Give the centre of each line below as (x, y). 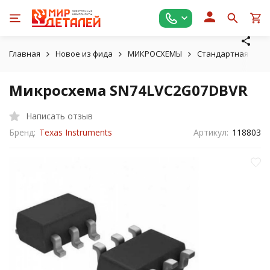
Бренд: (22, 132)
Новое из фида (84, 54)
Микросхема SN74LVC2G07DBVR (128, 90)
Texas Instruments (75, 132)
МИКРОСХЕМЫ (155, 54)
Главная (25, 54)
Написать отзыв (59, 116)
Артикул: (211, 132)
